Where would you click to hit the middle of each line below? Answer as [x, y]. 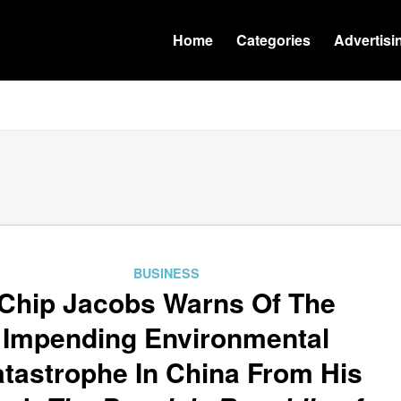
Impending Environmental [166, 337]
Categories [273, 40]
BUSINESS [166, 273]
